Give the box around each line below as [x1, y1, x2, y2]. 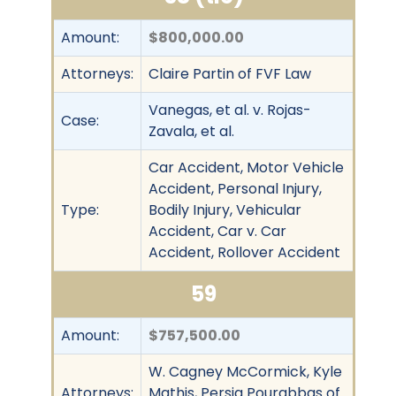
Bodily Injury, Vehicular [148, 199, 301, 220]
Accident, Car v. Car [148, 220, 286, 241]
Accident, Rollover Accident [148, 241, 340, 263]
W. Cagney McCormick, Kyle [148, 361, 342, 382]
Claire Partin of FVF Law [148, 63, 311, 84]
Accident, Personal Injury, [148, 178, 322, 199]
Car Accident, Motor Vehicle [148, 156, 344, 178]
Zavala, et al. [148, 120, 234, 141]
